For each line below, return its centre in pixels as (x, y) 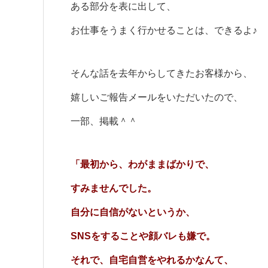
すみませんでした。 (114, 188)
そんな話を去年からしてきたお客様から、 (162, 73)
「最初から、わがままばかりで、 (142, 164)
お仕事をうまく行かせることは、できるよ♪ (164, 30)
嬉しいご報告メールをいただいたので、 (157, 97)
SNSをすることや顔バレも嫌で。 (143, 236)
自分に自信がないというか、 (133, 212)
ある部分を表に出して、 (123, 6)
